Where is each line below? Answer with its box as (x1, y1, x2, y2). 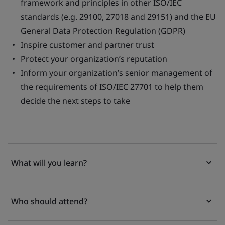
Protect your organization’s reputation (21, 53, 167, 64)
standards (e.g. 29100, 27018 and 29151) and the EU (21, 11, 216, 22)
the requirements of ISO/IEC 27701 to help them (21, 81, 203, 92)
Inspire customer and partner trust (21, 39, 154, 50)
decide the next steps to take (21, 95, 130, 106)
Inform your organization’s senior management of (21, 67, 212, 78)
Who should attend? (11, 196, 87, 207)
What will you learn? (11, 157, 87, 168)
